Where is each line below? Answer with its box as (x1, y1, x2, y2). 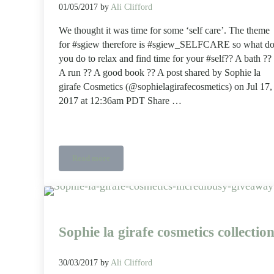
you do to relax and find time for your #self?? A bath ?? (59, 53, 272, 64)
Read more (72, 154, 110, 163)
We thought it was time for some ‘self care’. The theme (59, 24, 270, 36)
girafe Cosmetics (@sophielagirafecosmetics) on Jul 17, (59, 81, 272, 92)
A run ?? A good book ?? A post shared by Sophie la (59, 67, 261, 78)
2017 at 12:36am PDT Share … (59, 95, 182, 106)
